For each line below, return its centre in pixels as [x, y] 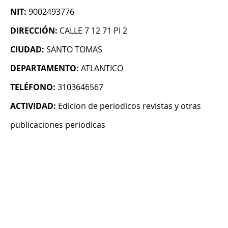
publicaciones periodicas [58, 125]
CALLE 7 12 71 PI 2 [93, 31]
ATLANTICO [102, 68]
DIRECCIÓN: [34, 31]
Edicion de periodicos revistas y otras [130, 106]
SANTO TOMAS [74, 50]
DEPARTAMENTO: [45, 68]
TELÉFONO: [33, 87]
